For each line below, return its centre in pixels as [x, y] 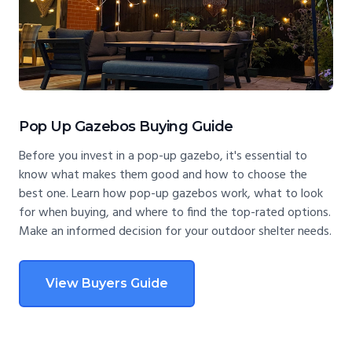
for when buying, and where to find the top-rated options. [175, 213]
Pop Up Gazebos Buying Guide [126, 127]
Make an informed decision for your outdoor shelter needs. [175, 232]
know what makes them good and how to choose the [163, 176]
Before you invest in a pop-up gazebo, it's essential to [163, 157]
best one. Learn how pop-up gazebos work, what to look [171, 194]
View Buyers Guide [107, 284]
